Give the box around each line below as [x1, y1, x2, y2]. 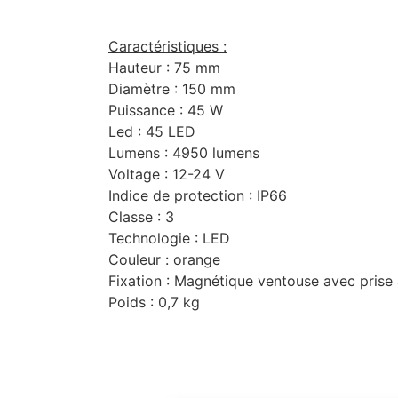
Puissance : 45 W [108, 101, 223, 120]
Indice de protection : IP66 [108, 187, 287, 205]
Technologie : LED [108, 229, 230, 248]
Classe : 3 [108, 208, 174, 227]
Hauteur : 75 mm [108, 59, 220, 77]
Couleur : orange [108, 251, 220, 269]
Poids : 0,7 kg [108, 293, 200, 312]
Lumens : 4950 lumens [108, 144, 259, 163]
